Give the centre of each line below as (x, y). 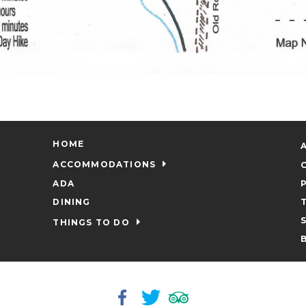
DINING (72, 201)
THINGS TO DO (91, 222)
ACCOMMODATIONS (105, 164)
